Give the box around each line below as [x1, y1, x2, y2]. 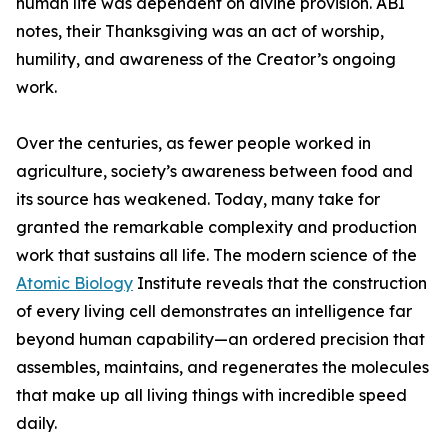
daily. [16, 413, 57, 433]
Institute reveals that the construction [133, 273, 427, 293]
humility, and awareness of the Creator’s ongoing [16, 49, 396, 69]
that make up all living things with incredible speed [16, 385, 407, 405]
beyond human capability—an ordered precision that [16, 329, 425, 349]
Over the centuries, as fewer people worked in [16, 133, 371, 153]
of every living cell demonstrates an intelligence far [16, 301, 412, 321]
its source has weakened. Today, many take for [16, 189, 380, 209]
